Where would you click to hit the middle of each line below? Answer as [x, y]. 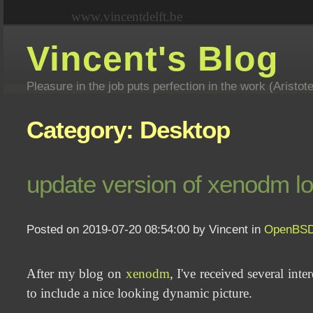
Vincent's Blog [153, 59]
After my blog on [76, 274]
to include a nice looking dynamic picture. [140, 293]
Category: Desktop [129, 130]
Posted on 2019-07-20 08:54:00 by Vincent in [146, 230]
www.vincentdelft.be [126, 16]
